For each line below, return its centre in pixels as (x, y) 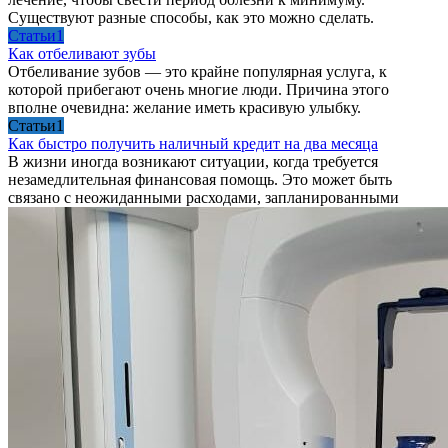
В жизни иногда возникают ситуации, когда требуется (193, 161)
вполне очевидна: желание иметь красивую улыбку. (184, 107)
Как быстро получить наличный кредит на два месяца (193, 143)
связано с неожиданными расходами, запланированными (203, 197)
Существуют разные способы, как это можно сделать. (191, 17)
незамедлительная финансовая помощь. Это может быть (200, 179)
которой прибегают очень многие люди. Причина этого (198, 89)
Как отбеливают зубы (82, 53)
